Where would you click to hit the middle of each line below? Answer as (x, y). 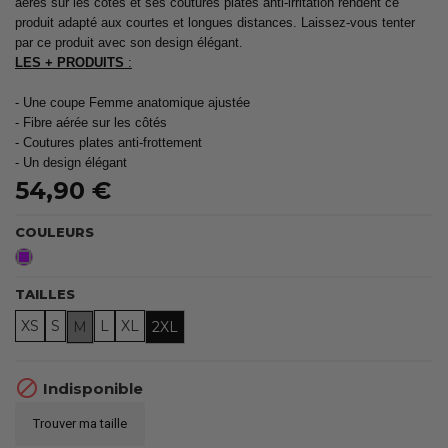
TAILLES (45, 293)
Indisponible (91, 388)
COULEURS (54, 231)
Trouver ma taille (80, 423)
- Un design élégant (71, 162)
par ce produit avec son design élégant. (129, 42)
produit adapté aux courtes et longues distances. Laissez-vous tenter (215, 22)
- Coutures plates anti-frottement (108, 142)
